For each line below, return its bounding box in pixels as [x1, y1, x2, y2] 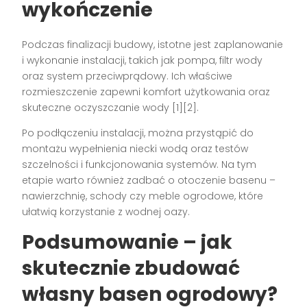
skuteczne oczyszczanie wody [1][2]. [22, 101, 199, 115]
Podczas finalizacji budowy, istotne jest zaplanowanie [22, 38, 284, 52]
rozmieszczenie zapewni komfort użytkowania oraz [22, 85, 271, 99]
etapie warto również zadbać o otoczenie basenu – [22, 173, 276, 188]
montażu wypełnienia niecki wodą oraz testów [22, 142, 249, 156]
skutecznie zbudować [22, 255, 241, 282]
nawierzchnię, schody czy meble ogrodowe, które [22, 189, 264, 204]
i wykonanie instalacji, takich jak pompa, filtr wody [22, 53, 263, 68]
